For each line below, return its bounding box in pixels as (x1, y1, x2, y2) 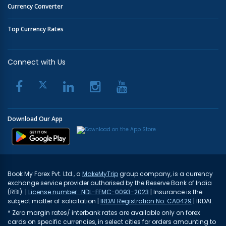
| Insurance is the (149, 188, 202, 197)
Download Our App (8, 115, 63, 123)
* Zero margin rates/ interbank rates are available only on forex (8, 208, 200, 217)
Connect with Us (8, 57, 66, 67)
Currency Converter (8, 2, 63, 11)
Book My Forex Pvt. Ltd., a (8, 169, 82, 179)
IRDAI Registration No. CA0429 (100, 197, 192, 206)
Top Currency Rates (8, 25, 64, 33)
